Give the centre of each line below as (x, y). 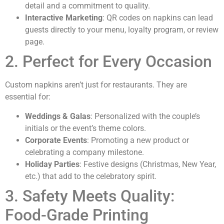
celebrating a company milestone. (84, 152)
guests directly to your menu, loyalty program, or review (122, 30)
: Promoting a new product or (138, 140)
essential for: (28, 97)
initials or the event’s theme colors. (85, 128)
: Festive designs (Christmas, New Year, (148, 164)
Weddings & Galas (58, 116)
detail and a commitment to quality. (87, 6)
